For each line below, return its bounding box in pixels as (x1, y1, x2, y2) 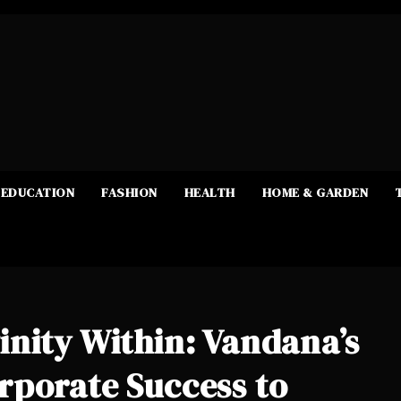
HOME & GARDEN (261, 183, 368, 201)
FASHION (101, 183, 158, 201)
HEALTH (183, 183, 235, 201)
